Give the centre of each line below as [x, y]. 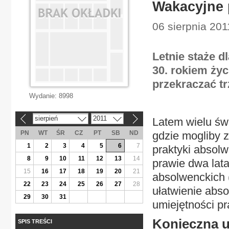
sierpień [46, 118]
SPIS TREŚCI [35, 221]
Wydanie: [44, 96]
